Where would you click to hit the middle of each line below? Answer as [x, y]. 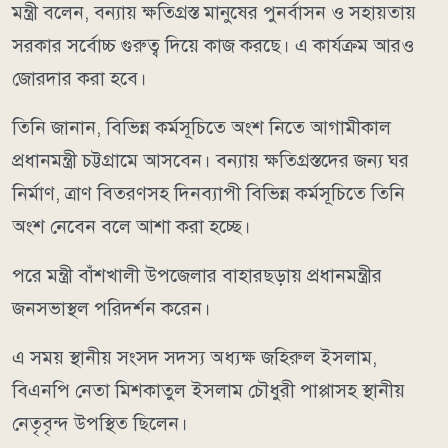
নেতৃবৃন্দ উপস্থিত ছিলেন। [100, 423]
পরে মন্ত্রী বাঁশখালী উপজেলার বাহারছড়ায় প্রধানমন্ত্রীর [197, 275]
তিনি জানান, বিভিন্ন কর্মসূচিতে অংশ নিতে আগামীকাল [201, 127]
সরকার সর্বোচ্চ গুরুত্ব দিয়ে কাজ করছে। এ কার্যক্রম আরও [213, 45]
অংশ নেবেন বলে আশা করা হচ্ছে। [131, 226]
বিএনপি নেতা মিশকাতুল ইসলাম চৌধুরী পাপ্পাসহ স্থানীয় [208, 390]
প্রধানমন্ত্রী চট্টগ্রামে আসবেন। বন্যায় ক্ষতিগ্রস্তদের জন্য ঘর [210, 160]
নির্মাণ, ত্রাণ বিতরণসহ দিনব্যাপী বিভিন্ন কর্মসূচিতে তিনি [208, 193]
